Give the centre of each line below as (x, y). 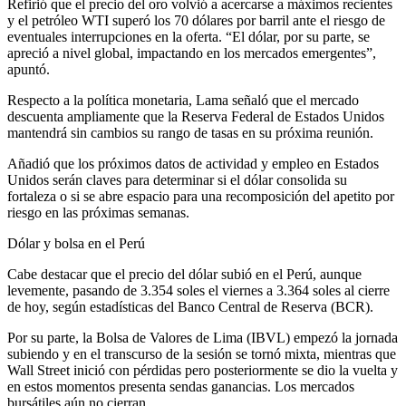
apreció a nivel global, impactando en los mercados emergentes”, (192, 53)
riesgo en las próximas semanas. (98, 213)
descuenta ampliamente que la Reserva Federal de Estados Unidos (196, 117)
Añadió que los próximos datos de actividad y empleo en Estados (193, 164)
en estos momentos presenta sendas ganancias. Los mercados (181, 387)
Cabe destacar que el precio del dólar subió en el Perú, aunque (184, 275)
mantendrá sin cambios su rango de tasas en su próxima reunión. (190, 133)
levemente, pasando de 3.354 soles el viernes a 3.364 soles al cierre (198, 291)
